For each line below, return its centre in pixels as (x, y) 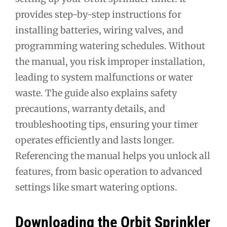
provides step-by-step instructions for (98, 15)
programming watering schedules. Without (110, 46)
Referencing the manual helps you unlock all (113, 156)
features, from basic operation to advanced (109, 172)
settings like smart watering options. (96, 187)
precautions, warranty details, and (90, 109)
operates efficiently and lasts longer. (95, 140)
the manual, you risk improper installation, (110, 62)
